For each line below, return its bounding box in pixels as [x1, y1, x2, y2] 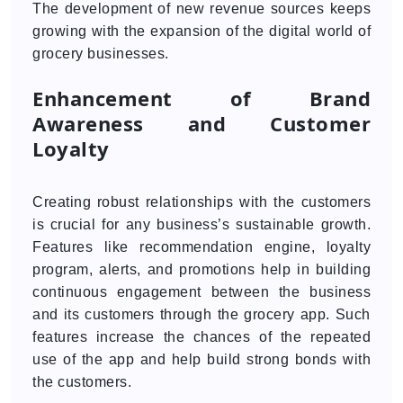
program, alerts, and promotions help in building [32, 262, 371, 277]
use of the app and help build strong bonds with [32, 352, 371, 367]
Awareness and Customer [32, 110, 371, 137]
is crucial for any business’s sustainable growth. [32, 217, 371, 232]
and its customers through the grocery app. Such [32, 307, 371, 322]
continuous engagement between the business [32, 284, 371, 300]
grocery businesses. [32, 46, 169, 61]
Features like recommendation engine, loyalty [32, 239, 371, 255]
